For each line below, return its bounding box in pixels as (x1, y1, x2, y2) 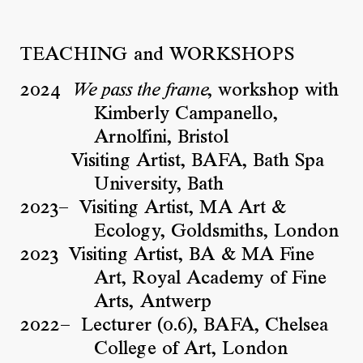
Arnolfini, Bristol (94, 128, 229, 147)
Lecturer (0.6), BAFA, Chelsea (81, 316, 329, 335)
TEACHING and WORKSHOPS (19, 46, 294, 65)
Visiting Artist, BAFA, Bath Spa (70, 152, 325, 170)
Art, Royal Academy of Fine (94, 269, 327, 288)
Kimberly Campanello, (94, 105, 278, 123)
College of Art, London (94, 340, 288, 358)
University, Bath (94, 175, 224, 194)
